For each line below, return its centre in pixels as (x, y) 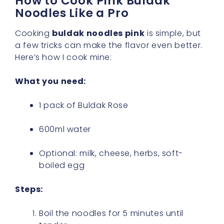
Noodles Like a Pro (72, 13)
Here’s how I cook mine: (63, 57)
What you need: (50, 81)
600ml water (65, 129)
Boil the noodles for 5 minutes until (111, 213)
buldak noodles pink (98, 33)
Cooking (34, 33)
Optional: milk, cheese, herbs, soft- (111, 153)
